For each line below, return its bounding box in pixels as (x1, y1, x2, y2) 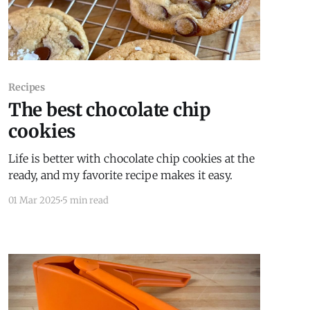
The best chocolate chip (8, 98, 211, 122)
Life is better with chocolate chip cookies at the (8, 152, 255, 166)
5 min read (62, 194, 109, 207)
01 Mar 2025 (8, 194, 61, 207)
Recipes (8, 81, 46, 94)
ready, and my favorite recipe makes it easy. (8, 168, 232, 183)
